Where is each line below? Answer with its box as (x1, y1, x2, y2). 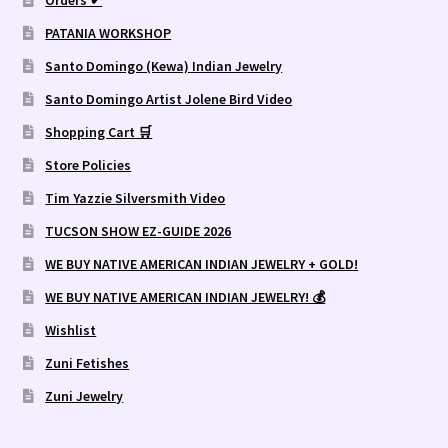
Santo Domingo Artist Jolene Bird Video (45, 89, 293, 108)
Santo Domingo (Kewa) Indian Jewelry (45, 56, 283, 75)
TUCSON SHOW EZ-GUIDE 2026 (45, 221, 232, 240)
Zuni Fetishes (45, 353, 130, 372)
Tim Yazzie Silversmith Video (45, 188, 226, 207)
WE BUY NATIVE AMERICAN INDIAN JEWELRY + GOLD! (45, 254, 359, 273)
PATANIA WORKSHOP (45, 23, 172, 42)
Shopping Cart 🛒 (45, 122, 153, 141)
